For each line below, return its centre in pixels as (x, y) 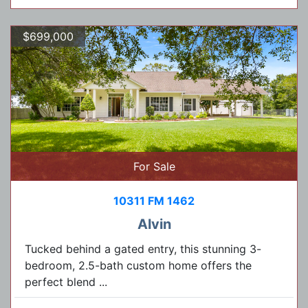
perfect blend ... (66, 282)
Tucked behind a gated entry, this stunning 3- (143, 249)
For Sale (154, 166)
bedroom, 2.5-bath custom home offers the (138, 265)
